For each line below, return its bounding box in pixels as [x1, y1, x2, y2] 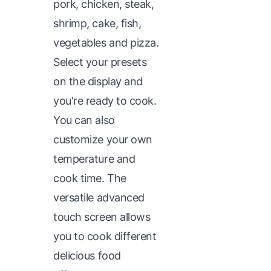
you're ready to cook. [53, 94, 157, 107]
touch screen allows [53, 210, 151, 223]
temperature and [53, 152, 135, 165]
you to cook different [53, 229, 157, 243]
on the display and [53, 74, 143, 88]
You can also [53, 113, 115, 126]
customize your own [53, 132, 152, 146]
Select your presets [53, 55, 147, 68]
